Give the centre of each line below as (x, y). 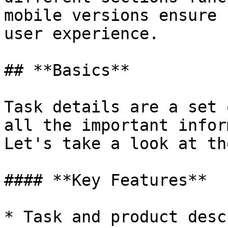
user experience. (81, 34)
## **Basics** (67, 70)
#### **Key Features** (106, 180)
